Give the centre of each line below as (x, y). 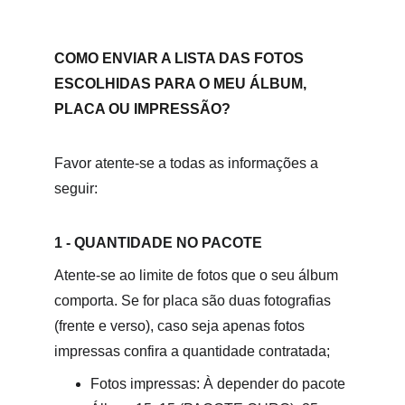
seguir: (76, 188)
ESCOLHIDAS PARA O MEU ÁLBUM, (182, 84)
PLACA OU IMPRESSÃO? (142, 109)
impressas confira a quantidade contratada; (192, 351)
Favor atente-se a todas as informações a (188, 163)
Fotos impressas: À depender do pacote (218, 384)
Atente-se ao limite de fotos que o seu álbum (198, 275)
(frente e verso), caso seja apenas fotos (181, 326)
